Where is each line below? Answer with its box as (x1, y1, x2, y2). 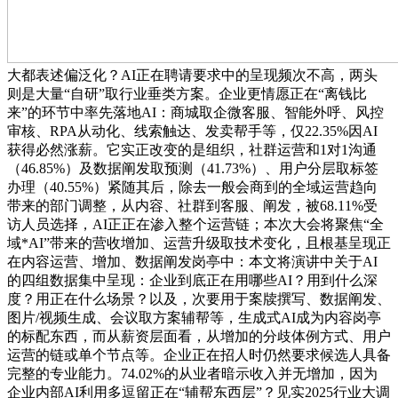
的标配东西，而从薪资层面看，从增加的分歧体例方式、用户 (7, 329, 391, 345)
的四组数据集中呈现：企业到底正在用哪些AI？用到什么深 (7, 273, 378, 289)
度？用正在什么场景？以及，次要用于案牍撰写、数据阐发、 (7, 291, 391, 307)
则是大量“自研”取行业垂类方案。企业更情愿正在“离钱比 (7, 86, 367, 102)
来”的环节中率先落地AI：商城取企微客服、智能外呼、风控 (7, 105, 384, 121)
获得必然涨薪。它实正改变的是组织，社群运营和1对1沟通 (7, 142, 377, 158)
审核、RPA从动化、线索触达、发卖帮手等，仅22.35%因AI (7, 123, 378, 139)
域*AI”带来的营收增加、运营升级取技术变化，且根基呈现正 (7, 235, 391, 251)
